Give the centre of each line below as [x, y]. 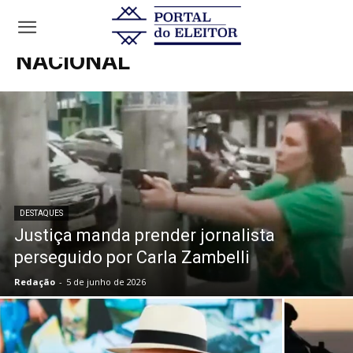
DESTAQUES [41, 213]
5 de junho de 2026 [106, 282]
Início [28, 30]
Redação [35, 282]
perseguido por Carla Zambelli [132, 257]
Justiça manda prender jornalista [145, 235]
